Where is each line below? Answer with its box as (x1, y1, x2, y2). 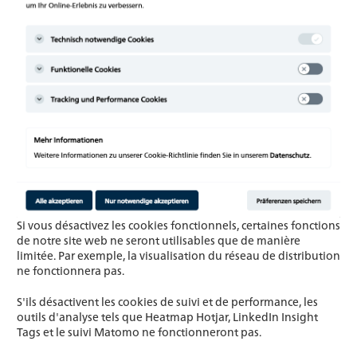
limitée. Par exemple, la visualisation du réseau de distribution (17, 247, 340, 264)
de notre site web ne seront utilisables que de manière (17, 232, 300, 249)
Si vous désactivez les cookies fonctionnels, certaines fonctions (17, 217, 340, 233)
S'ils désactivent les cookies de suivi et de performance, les (17, 293, 318, 310)
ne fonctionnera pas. (17, 262, 124, 279)
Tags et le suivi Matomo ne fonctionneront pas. (17, 324, 261, 340)
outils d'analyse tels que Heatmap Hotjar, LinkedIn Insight (17, 308, 318, 325)
